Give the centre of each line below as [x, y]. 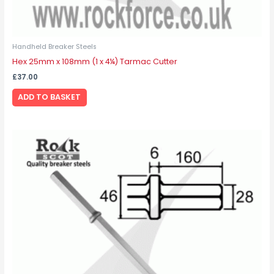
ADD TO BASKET [50, 97]
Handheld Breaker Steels [54, 47]
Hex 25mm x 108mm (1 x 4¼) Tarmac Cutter [94, 62]
